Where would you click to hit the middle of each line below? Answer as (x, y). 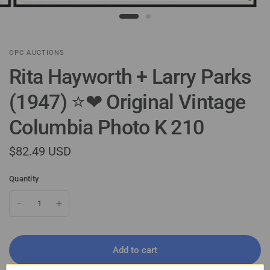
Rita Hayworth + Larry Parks (130, 77)
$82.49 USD (40, 152)
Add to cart (135, 250)
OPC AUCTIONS (37, 53)
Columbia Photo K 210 (107, 127)
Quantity (24, 179)
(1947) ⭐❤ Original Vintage (127, 102)
